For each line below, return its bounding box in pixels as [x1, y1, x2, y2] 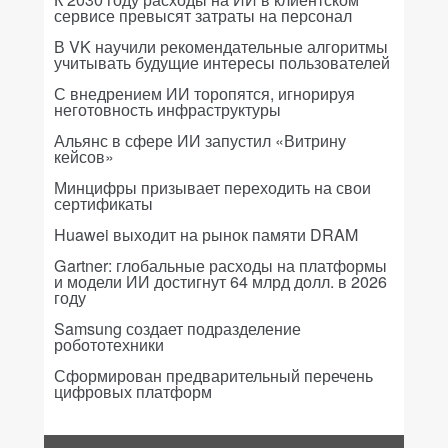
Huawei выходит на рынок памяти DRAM [54, 223, 358, 247]
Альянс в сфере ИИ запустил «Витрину [54, 129, 346, 153]
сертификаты [54, 192, 153, 216]
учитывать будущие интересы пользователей [54, 51, 390, 75]
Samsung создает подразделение [54, 317, 301, 341]
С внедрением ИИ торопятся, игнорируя [54, 82, 355, 106]
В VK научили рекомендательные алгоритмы [54, 35, 388, 59]
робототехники [54, 333, 164, 357]
